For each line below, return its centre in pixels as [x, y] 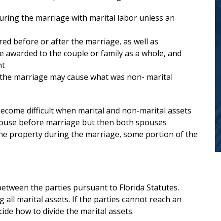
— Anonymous [116, 60]
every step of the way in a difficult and [116, 18]
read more [164, 33]
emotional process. [89, 33]
